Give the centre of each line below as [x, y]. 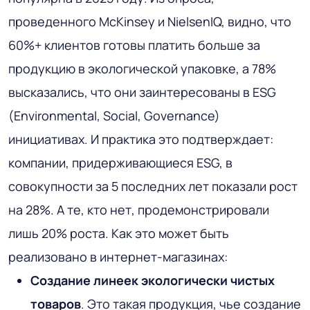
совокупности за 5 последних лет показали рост [153, 186]
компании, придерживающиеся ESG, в [120, 162]
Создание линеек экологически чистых [153, 280]
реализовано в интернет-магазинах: [118, 256]
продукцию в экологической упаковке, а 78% [142, 68]
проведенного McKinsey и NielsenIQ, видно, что [150, 21]
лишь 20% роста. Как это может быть [119, 233]
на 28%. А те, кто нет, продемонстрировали [139, 209]
